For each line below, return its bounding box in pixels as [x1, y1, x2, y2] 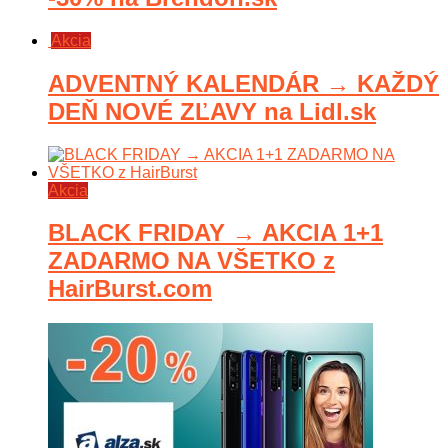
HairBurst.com [48, 275, 212, 303]
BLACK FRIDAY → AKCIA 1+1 [48, 219, 383, 247]
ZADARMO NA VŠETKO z [48, 247, 335, 275]
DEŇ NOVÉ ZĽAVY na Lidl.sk [48, 97, 376, 125]
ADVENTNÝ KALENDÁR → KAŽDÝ [48, 69, 439, 97]
